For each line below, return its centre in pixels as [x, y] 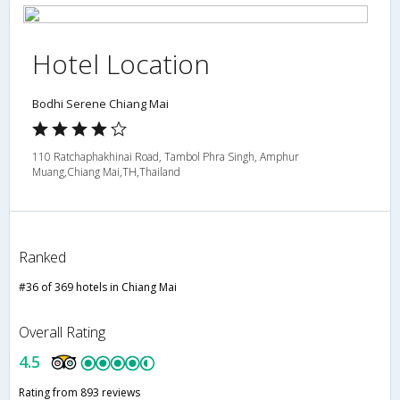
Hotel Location [121, 64]
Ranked [42, 258]
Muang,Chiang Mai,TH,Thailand [106, 172]
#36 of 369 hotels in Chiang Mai [98, 287]
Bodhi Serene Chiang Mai [100, 104]
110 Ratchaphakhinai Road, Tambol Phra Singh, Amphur [166, 157]
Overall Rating [62, 333]
